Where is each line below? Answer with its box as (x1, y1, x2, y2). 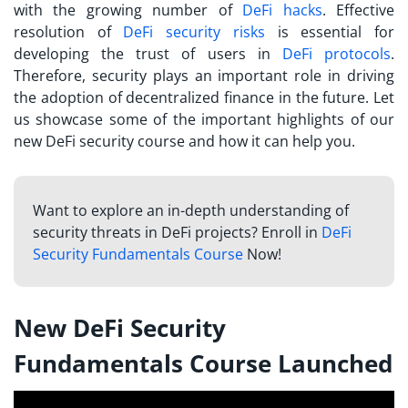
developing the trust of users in (14, 43, 282, 64)
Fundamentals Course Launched (14, 346, 393, 380)
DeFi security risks (123, 21, 265, 42)
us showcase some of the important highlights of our (14, 108, 394, 129)
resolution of (14, 21, 124, 42)
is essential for (264, 21, 395, 42)
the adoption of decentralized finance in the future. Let (14, 87, 394, 107)
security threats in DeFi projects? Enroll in (32, 221, 321, 242)
